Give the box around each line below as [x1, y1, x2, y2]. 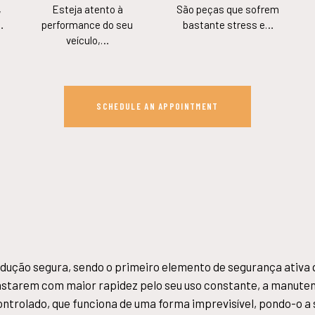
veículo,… [65, 34, 109, 47]
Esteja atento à [51, 3, 123, 16]
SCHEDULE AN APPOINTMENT [96, 101, 219, 112]
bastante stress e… [182, 18, 274, 32]
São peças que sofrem [176, 3, 279, 16]
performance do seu [41, 18, 133, 32]
